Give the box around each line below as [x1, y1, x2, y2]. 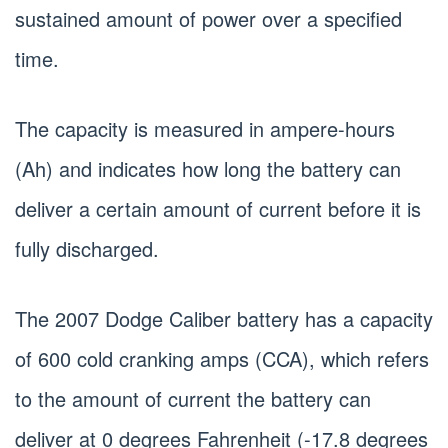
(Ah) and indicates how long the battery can [15, 153, 401, 183]
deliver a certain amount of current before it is [15, 193, 421, 223]
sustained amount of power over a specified [15, 3, 402, 33]
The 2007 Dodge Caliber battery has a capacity [15, 303, 433, 333]
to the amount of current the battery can [15, 383, 371, 413]
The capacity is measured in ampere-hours [15, 113, 395, 143]
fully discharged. [15, 233, 159, 263]
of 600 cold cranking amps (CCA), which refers [15, 343, 429, 373]
